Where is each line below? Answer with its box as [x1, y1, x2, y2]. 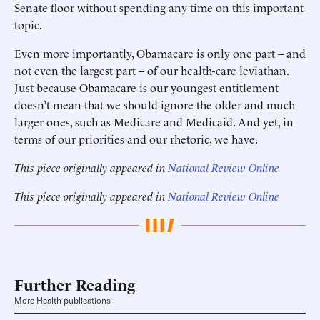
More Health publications [14, 295, 111, 306]
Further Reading [14, 273, 135, 295]
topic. [14, 16, 42, 32]
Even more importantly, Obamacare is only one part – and [14, 45, 306, 61]
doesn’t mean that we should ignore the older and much [14, 96, 295, 112]
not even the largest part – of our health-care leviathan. [14, 62, 289, 78]
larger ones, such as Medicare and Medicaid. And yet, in [14, 114, 294, 129]
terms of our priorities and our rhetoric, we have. [14, 131, 258, 146]
